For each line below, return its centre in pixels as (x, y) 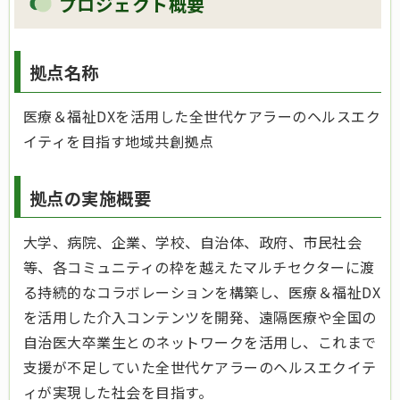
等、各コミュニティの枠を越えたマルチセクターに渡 (199, 267)
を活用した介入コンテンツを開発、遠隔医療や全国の (200, 317)
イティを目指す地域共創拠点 (119, 142)
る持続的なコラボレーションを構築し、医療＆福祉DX (202, 292)
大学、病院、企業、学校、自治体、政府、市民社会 (193, 242)
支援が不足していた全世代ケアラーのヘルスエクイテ (200, 367)
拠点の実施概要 (91, 198)
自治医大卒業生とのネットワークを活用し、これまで (200, 342)
